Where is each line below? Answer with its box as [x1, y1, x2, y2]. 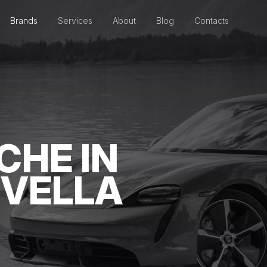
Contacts [194, 15, 229, 26]
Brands [10, 15, 38, 26]
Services [58, 15, 92, 26]
